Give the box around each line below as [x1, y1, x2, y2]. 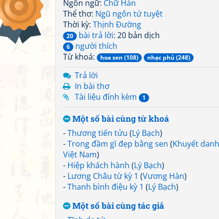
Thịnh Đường [93, 19, 141, 30]
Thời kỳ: [63, 19, 93, 30]
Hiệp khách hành [67, 160, 130, 171]
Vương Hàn [143, 171, 184, 181]
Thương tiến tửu [67, 128, 128, 138]
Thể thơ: [63, 8, 95, 19]
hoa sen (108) [100, 53, 138, 62]
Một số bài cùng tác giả [70, 200, 164, 211]
